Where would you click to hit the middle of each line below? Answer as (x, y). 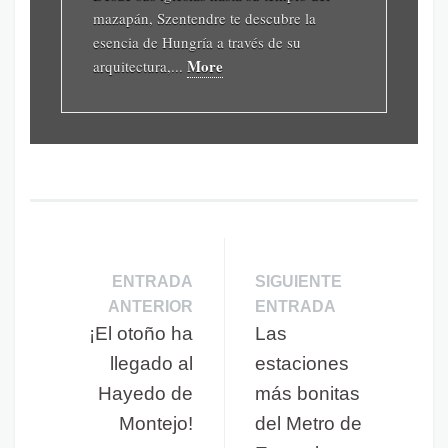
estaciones (302, 363)
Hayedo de (145, 393)
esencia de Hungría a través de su (197, 41)
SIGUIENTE (298, 281)
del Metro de (308, 423)
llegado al (151, 363)
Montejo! (156, 423)
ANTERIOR (150, 306)
